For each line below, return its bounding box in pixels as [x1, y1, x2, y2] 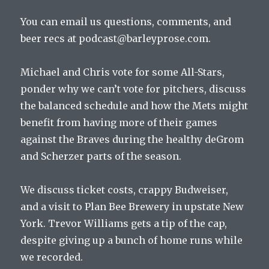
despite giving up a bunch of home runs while [20, 234, 243, 247]
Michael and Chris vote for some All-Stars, [20, 66, 225, 79]
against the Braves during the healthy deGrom [20, 133, 244, 146]
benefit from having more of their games [20, 116, 218, 129]
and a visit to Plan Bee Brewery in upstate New [20, 201, 244, 213]
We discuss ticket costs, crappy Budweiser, [20, 184, 229, 196]
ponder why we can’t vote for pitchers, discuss [20, 83, 247, 95]
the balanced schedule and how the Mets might [20, 100, 249, 112]
